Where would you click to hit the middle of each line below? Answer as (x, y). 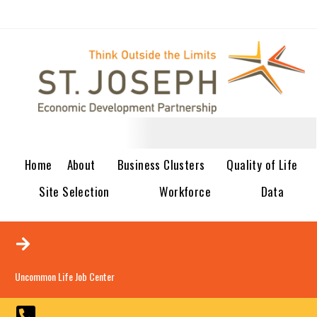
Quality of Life (262, 165)
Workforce (185, 192)
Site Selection (74, 192)
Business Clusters (161, 165)
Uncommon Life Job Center (65, 277)
